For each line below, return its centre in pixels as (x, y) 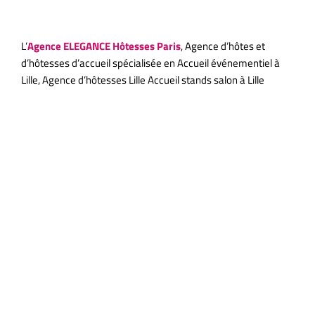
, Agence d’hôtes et (223, 46)
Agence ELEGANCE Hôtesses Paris (104, 46)
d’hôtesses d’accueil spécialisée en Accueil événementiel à (150, 63)
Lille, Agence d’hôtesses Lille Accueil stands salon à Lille (143, 80)
